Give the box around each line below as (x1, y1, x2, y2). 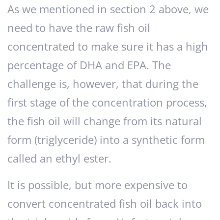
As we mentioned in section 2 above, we (7, 1, 209, 17)
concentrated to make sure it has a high (7, 39, 208, 55)
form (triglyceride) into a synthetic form (7, 132, 205, 148)
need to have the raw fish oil (7, 20, 150, 36)
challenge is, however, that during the (7, 76, 198, 92)
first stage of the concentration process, (7, 95, 207, 110)
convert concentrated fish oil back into (7, 196, 202, 212)
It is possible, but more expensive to (7, 177, 188, 193)
